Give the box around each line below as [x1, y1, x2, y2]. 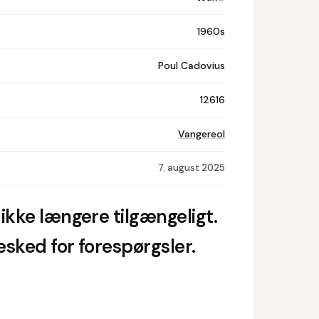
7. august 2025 [157, 162, 225, 174]
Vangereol [177, 127, 225, 140]
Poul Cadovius [157, 59, 225, 72]
